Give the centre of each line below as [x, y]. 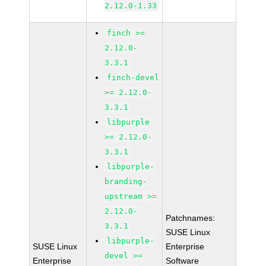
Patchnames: [191, 218]
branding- [126, 181]
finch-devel [133, 77]
